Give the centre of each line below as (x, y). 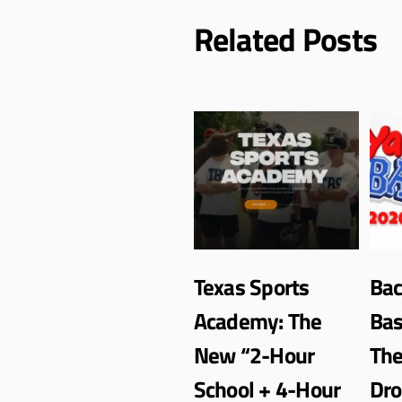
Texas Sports (251, 287)
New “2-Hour (254, 355)
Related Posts (285, 39)
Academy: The (258, 321)
